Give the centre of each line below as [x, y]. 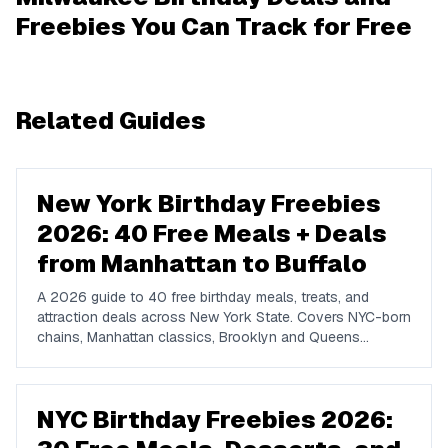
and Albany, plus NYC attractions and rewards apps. [202, 377]
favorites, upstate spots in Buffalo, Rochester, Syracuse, [220, 357]
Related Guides [111, 120]
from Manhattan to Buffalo [202, 263]
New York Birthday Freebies [209, 203]
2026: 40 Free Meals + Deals [212, 233]
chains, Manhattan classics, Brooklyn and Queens [198, 337]
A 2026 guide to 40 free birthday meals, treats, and [203, 297]
